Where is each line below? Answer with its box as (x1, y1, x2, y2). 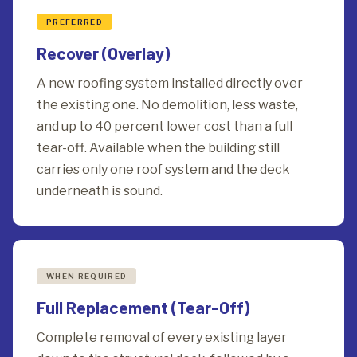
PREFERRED (46, 18, 104, 26)
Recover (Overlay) (37, 42, 170, 63)
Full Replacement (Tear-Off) (37, 296, 249, 317)
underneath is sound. (37, 183, 163, 198)
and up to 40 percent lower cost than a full (37, 119, 292, 134)
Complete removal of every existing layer (37, 330, 287, 345)
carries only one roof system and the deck (37, 162, 290, 177)
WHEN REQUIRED (46, 272, 127, 280)
